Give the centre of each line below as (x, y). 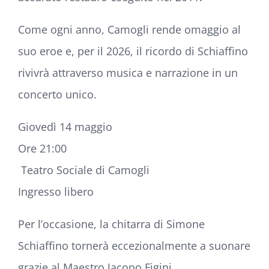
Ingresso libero (56, 191)
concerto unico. (57, 94)
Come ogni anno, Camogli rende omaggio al (129, 29)
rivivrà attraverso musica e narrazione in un (128, 72)
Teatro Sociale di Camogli (85, 170)
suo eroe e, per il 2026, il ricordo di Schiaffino (133, 51)
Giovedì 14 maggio (65, 126)
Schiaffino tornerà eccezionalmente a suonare (134, 245)
